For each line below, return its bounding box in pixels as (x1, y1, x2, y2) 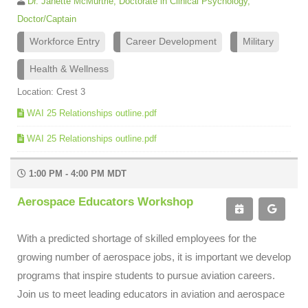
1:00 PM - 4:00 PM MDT (26, 168, 126, 179)
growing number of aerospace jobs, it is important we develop (17, 251, 291, 263)
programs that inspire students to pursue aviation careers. (17, 269, 275, 281)
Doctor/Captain (17, 13, 76, 24)
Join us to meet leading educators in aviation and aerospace (17, 288, 285, 300)
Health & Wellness (30, 63, 109, 74)
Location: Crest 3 (17, 86, 85, 97)
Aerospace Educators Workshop (17, 195, 193, 208)
